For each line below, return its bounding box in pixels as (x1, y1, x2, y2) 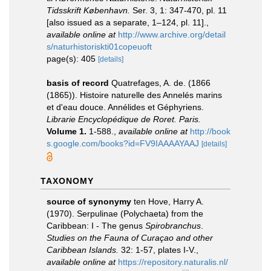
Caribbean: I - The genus (47, 221, 145, 230)
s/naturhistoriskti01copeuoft (47, 42, 152, 51)
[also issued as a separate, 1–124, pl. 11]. (47, 18, 206, 27)
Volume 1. (47, 126, 87, 136)
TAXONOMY (41, 176, 94, 186)
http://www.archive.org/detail (118, 30, 226, 39)
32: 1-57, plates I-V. (119, 245, 196, 255)
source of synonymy (47, 197, 131, 206)
